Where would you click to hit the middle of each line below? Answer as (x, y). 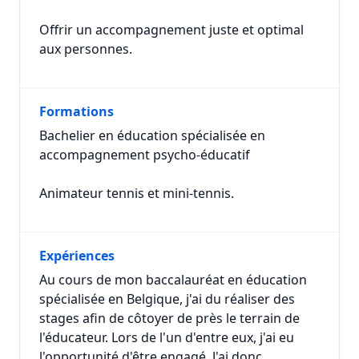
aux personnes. (86, 49)
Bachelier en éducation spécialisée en (152, 135)
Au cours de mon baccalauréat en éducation (173, 280)
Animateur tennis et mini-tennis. (137, 193)
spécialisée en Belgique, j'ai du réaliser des (167, 299)
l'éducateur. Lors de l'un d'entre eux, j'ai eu (167, 337)
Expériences (77, 256)
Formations (77, 111)
